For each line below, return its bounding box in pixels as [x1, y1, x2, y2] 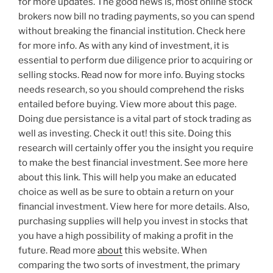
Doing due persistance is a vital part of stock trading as [18, 113, 252, 124]
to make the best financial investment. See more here [18, 157, 248, 168]
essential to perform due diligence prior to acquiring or [18, 54, 253, 66]
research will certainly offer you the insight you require [18, 142, 253, 154]
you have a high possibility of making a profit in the [18, 230, 233, 241]
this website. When [122, 244, 207, 256]
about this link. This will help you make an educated [18, 171, 236, 183]
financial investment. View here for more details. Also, [18, 200, 249, 212]
